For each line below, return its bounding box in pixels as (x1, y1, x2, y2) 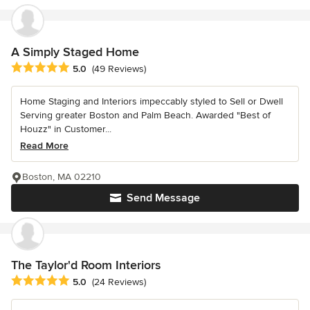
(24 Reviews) (92, 276, 146, 289)
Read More (20, 139, 69, 152)
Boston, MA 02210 (22, 170, 101, 183)
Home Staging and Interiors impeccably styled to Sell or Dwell (20, 95, 283, 107)
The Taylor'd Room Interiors (11, 257, 161, 273)
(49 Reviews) (92, 62, 146, 75)
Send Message (127, 190, 200, 205)
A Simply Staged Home (11, 44, 139, 60)
